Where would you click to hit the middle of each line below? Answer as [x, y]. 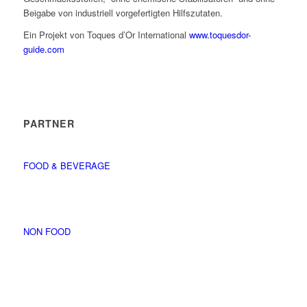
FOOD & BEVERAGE [66, 165]
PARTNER [49, 123]
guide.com [45, 49]
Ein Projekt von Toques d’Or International [106, 34]
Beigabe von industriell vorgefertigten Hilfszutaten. [123, 12]
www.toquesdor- [220, 34]
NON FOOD [47, 231]
